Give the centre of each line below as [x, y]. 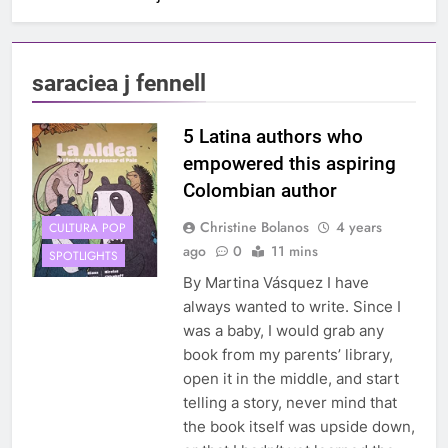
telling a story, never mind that [289, 403]
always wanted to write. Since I [291, 307]
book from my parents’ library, [287, 355]
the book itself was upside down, [298, 427]
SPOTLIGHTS [83, 255]
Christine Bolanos [254, 227]
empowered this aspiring [289, 164]
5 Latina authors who [272, 137]
